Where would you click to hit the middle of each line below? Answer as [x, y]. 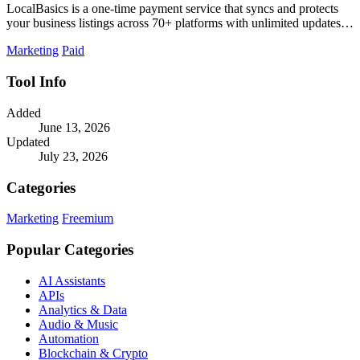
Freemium [88, 219]
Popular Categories [70, 250]
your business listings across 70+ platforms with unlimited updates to [180, 23]
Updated [28, 141]
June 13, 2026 [74, 127]
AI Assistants [72, 280]
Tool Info [37, 82]
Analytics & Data [83, 309]
